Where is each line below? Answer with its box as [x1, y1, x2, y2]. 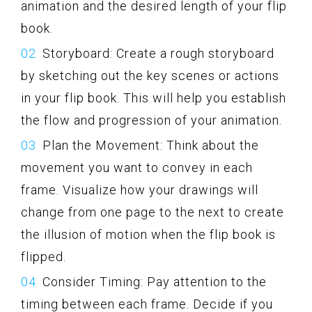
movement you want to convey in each [21, 159, 253, 175]
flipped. [21, 249, 66, 264]
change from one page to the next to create [21, 204, 284, 219]
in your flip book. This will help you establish [21, 90, 286, 105]
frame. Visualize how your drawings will [21, 182, 258, 197]
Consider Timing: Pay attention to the [42, 274, 267, 289]
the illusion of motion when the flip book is [21, 226, 276, 242]
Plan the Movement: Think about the [42, 137, 259, 153]
